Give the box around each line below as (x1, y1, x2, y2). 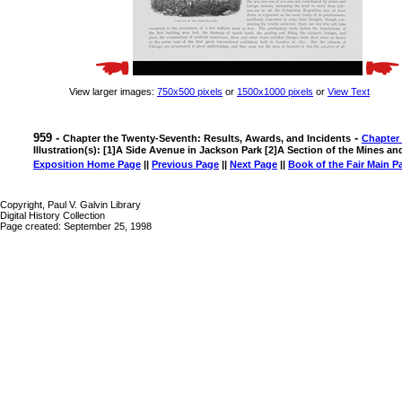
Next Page (230, 159, 277, 170)
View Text (328, 86, 370, 97)
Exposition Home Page (33, 159, 141, 170)
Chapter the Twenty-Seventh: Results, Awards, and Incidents (63, 133, 351, 144)
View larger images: (69, 86, 157, 97)
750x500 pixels (157, 86, 223, 97)
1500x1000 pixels (237, 86, 313, 97)
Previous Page (152, 159, 219, 170)
